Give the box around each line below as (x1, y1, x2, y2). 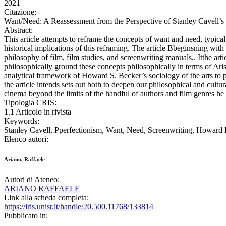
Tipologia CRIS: (4, 98, 56, 107)
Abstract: (4, 26, 33, 35)
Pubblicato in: (4, 211, 48, 220)
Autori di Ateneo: (4, 175, 60, 184)
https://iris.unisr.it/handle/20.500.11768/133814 (4, 202, 153, 211)
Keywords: (4, 117, 39, 126)
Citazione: (4, 8, 36, 17)
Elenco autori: (4, 135, 48, 144)
